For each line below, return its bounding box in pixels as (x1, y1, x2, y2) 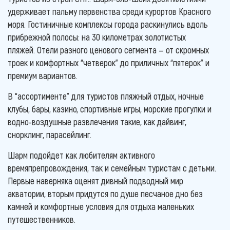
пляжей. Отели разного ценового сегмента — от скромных (8, 44, 209, 55)
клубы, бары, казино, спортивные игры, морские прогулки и (8, 103, 212, 114)
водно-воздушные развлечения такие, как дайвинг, (8, 116, 186, 127)
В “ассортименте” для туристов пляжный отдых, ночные (8, 90, 204, 102)
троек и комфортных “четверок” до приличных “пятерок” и (8, 57, 209, 68)
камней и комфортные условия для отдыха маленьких (8, 201, 194, 212)
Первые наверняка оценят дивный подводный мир (8, 175, 183, 186)
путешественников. (8, 214, 75, 225)
